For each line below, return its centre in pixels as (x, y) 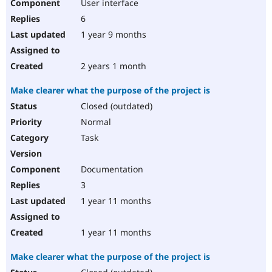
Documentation (111, 169)
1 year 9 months (112, 35)
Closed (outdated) (115, 106)
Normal (95, 122)
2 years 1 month (112, 66)
